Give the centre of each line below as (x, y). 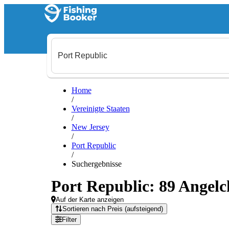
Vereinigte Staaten (100, 109)
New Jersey (90, 127)
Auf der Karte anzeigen (90, 200)
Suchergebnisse (96, 164)
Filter (69, 220)
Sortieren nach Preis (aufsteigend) (113, 209)
